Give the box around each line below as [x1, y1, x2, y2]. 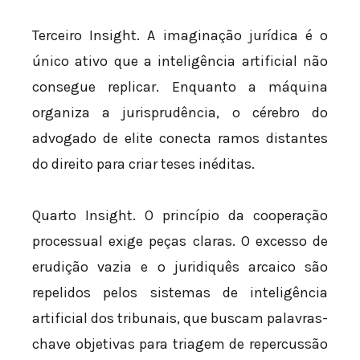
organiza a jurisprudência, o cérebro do [32, 104, 328, 122]
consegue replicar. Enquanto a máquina [32, 78, 328, 96]
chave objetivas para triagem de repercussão [32, 334, 328, 353]
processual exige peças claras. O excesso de [32, 231, 328, 250]
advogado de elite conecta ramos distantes [32, 129, 328, 148]
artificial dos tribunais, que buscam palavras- [32, 309, 328, 327]
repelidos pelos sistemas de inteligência [32, 283, 328, 301]
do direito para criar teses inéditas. [32, 155, 255, 174]
